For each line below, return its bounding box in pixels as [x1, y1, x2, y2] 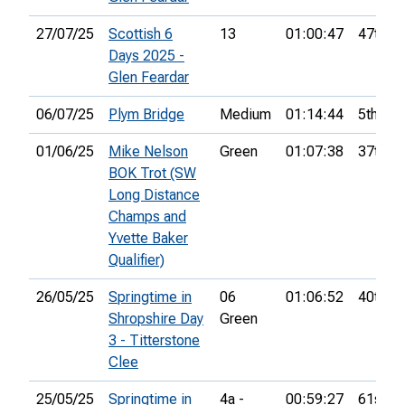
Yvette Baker [108, 230, 188, 248]
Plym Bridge [108, 106, 184, 124]
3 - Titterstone [108, 332, 200, 350]
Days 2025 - [108, 47, 184, 65]
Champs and [108, 208, 186, 226]
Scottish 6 [108, 25, 173, 43]
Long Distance [108, 186, 200, 204]
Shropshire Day [108, 310, 203, 328]
